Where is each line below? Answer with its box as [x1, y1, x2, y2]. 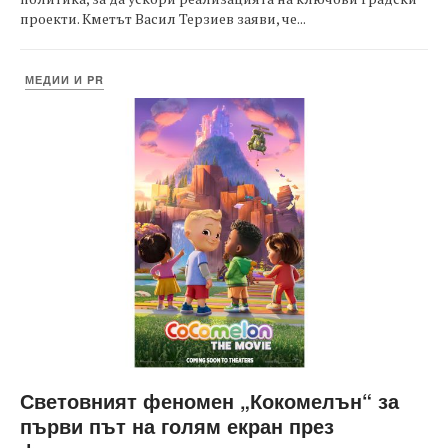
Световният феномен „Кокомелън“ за [20, 386, 399, 415]
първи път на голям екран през [20, 411, 334, 440]
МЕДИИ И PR [25, 72, 104, 87]
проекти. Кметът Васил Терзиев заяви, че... [20, 9, 306, 28]
